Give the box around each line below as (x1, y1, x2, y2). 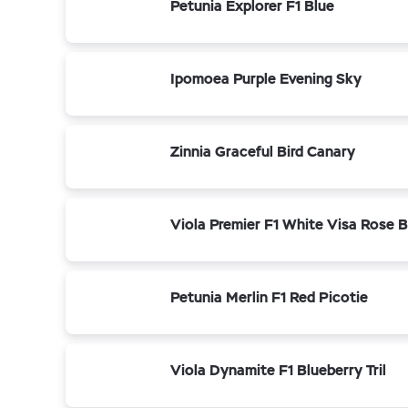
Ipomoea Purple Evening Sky (170, 69, 362, 88)
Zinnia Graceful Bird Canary (170, 142, 355, 161)
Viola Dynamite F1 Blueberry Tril (170, 361, 386, 380)
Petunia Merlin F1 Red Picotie (170, 288, 368, 307)
